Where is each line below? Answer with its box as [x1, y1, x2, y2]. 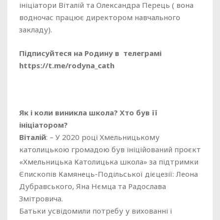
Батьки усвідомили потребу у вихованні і [19, 206, 172, 216]
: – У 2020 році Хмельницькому [46, 132, 160, 142]
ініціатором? [19, 120, 68, 130]
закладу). [19, 25, 52, 34]
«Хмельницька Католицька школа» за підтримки [19, 157, 198, 166]
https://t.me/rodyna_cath [19, 60, 114, 70]
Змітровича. [19, 193, 63, 203]
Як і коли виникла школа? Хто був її [19, 108, 158, 117]
